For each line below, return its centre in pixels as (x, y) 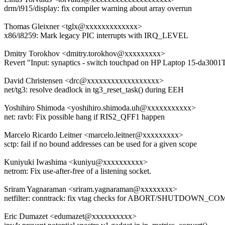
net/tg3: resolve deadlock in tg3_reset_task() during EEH (94, 90)
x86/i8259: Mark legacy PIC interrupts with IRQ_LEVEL (96, 36)
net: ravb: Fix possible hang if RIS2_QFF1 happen (84, 117)
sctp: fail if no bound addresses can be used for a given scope (100, 144)
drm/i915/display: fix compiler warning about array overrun (98, 9)
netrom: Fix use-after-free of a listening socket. (78, 171)
